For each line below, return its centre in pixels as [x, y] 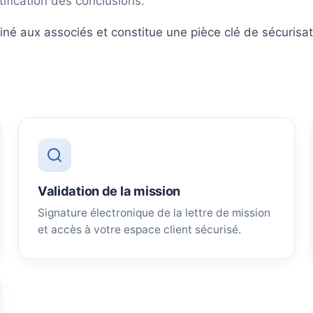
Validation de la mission [109, 190]
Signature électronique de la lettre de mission [154, 212]
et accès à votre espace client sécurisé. [139, 229]
